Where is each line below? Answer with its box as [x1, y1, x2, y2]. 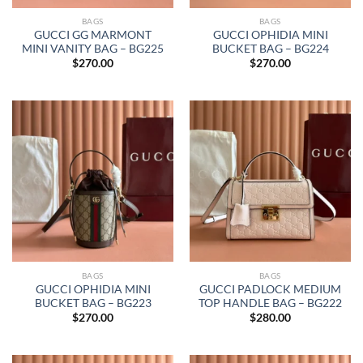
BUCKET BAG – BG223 [34, 296, 152, 310]
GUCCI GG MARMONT [34, 28, 152, 41]
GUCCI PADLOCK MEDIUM [199, 282, 341, 296]
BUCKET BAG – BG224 [211, 42, 329, 55]
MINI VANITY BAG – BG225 [22, 42, 164, 55]
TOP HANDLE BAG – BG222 [199, 296, 342, 310]
